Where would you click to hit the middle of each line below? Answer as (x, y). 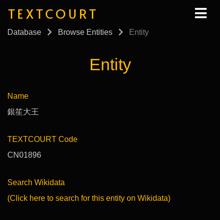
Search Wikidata (36, 182)
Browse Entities (85, 32)
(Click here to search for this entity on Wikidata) (89, 198)
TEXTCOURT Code (42, 139)
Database (24, 32)
